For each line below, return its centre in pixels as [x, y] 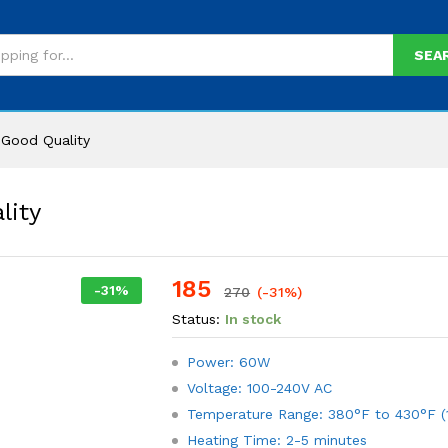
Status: [196, 319]
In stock [253, 319]
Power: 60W [229, 362]
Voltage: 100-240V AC [260, 388]
